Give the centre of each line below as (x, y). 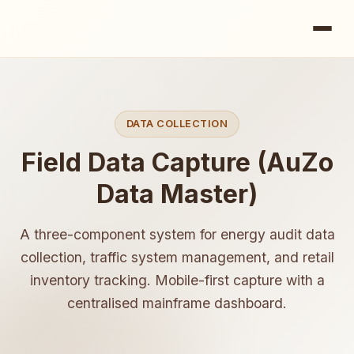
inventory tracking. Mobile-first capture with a (177, 280)
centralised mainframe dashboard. (177, 303)
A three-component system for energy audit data (177, 234)
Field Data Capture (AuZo (177, 162)
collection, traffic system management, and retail (177, 257)
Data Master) (177, 194)
